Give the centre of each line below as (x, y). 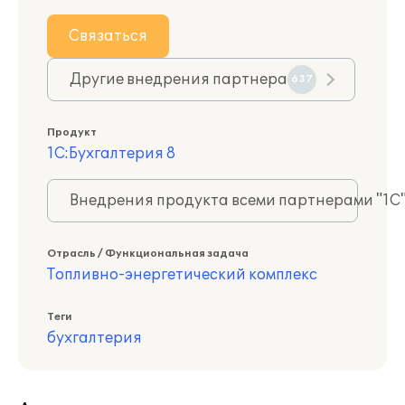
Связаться (108, 36)
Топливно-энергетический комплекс (182, 275)
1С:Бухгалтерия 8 (111, 154)
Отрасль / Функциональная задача (148, 254)
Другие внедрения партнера (179, 80)
